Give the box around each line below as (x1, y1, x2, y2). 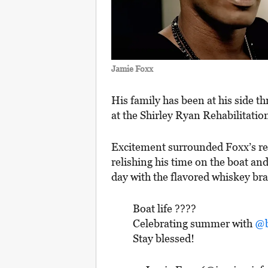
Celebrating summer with (133, 217, 255, 230)
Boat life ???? (133, 202, 196, 215)
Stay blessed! (133, 232, 194, 245)
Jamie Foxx (111, 63, 153, 74)
